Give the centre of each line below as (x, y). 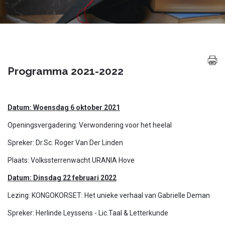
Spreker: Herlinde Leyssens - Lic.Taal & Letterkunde (88, 213)
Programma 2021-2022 (66, 71)
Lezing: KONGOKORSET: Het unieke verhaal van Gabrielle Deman (109, 195)
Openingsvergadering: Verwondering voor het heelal (90, 125)
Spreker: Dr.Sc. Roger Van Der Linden (65, 143)
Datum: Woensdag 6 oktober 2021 (64, 107)
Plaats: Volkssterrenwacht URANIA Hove (71, 160)
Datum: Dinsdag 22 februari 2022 (62, 178)
